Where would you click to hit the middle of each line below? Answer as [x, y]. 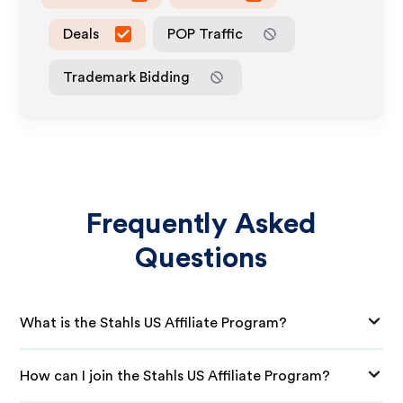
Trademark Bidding [127, 77]
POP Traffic [206, 34]
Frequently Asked [201, 224]
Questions [201, 258]
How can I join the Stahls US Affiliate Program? [175, 376]
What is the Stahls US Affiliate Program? [154, 322]
